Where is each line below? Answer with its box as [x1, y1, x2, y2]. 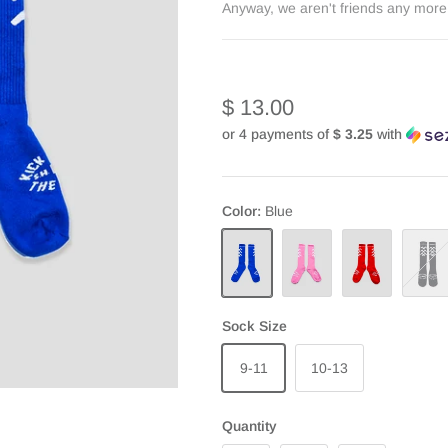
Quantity [222, 417, 278, 434]
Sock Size [222, 317, 288, 334]
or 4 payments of [222, 126, 334, 143]
